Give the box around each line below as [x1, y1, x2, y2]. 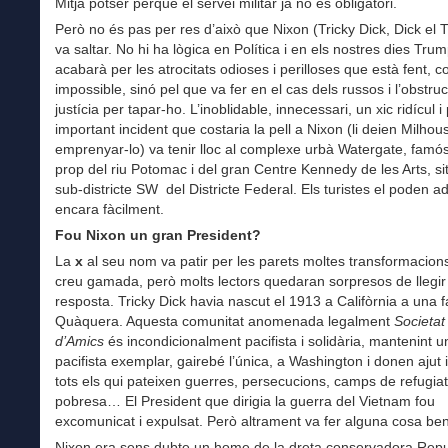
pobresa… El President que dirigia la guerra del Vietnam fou [55, 393, 435, 410]
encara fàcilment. [55, 201, 164, 218]
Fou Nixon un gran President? [55, 227, 261, 244]
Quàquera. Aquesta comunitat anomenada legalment [55, 313, 390, 330]
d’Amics [55, 333, 104, 350]
